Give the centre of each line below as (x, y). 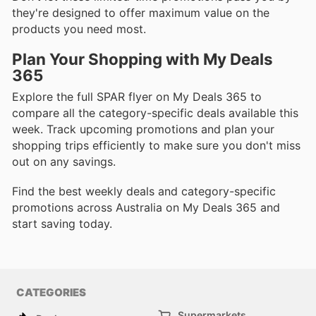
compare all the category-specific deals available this (155, 113)
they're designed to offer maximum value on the (141, 12)
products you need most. (79, 29)
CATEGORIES (51, 292)
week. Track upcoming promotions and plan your (143, 129)
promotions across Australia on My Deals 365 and (146, 208)
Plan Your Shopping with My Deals (142, 59)
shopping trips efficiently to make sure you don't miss (156, 146)
